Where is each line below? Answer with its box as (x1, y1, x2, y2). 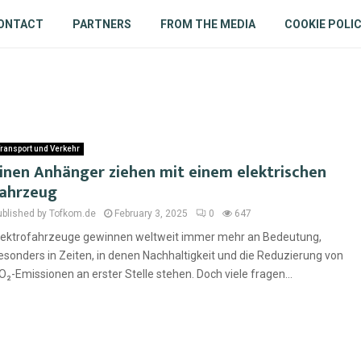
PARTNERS (72, 18, 131, 31)
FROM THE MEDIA (160, 18, 255, 31)
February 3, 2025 (114, 208, 188, 219)
